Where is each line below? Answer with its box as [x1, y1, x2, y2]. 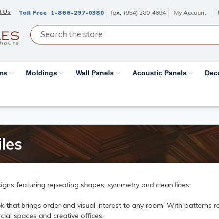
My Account [174, 9, 207, 16]
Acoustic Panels [132, 68, 189, 77]
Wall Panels [75, 68, 116, 77]
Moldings [26, 68, 60, 77]
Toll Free [19, 9, 49, 16]
